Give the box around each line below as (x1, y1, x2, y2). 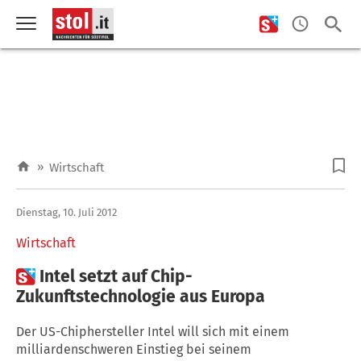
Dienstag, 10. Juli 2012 (16, 205, 117, 218)
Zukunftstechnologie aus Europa (16, 285, 265, 307)
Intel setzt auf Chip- (39, 265, 193, 287)
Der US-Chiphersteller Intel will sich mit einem (16, 323, 289, 339)
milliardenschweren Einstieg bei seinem (16, 341, 251, 357)
